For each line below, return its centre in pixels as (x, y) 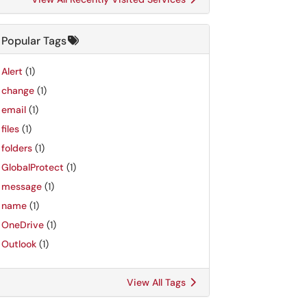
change (18, 90)
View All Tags (158, 282)
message (22, 186)
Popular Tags (34, 41)
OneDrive (23, 225)
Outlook (19, 244)
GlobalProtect (33, 167)
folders (17, 148)
